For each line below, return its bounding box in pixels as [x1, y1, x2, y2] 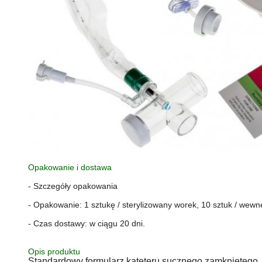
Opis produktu [28, 247, 80, 257]
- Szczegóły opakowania [28, 181, 118, 191]
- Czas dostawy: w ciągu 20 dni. [28, 219, 145, 229]
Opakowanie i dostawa [28, 163, 112, 173]
